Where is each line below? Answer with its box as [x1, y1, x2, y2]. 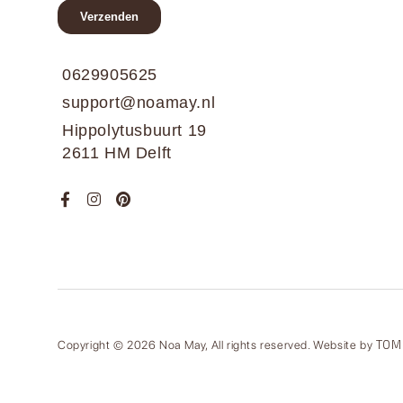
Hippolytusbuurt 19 [62, 121, 207, 139]
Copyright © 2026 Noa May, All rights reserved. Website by [58, 337, 376, 352]
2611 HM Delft [62, 143, 172, 162]
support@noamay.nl [62, 93, 216, 112]
